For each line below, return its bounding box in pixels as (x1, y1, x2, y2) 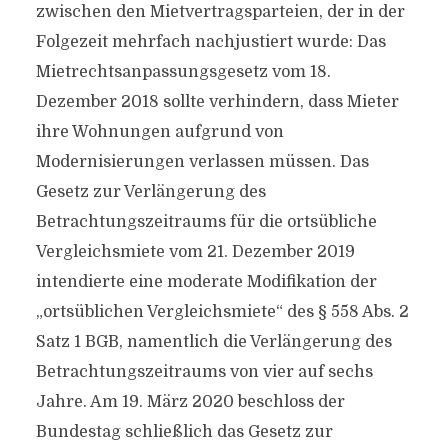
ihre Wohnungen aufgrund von (35, 123, 284, 141)
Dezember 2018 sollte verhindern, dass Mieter (35, 93, 399, 111)
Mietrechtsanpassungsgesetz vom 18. (35, 63, 331, 81)
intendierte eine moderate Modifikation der (35, 273, 377, 291)
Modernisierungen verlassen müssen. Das (35, 153, 369, 171)
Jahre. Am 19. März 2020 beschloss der (35, 393, 345, 411)
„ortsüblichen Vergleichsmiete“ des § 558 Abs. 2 (35, 303, 409, 321)
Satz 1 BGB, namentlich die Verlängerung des (35, 333, 392, 351)
